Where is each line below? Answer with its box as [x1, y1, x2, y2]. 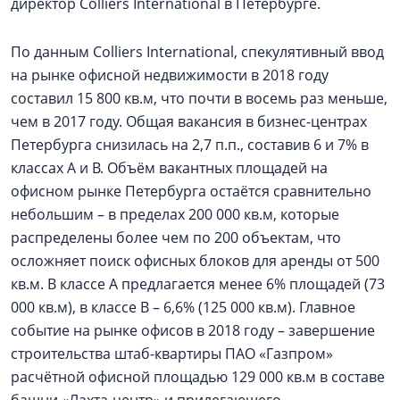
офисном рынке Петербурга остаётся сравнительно [11, 181, 371, 201]
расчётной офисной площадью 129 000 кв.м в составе [11, 367, 385, 387]
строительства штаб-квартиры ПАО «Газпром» [11, 344, 333, 363]
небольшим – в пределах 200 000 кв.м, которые [11, 204, 339, 224]
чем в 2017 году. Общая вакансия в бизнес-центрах [11, 112, 367, 131]
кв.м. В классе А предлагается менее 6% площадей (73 [11, 274, 385, 294]
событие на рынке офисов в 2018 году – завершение [11, 321, 375, 340]
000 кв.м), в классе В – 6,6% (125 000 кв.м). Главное [11, 297, 355, 317]
